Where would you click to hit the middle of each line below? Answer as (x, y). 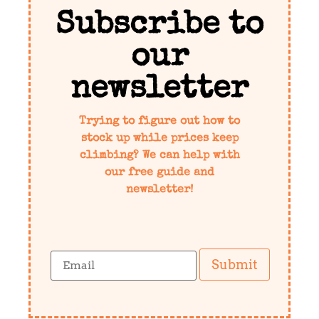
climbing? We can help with (159, 156)
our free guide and (159, 173)
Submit (235, 264)
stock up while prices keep (159, 138)
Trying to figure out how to (159, 121)
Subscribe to (159, 26)
